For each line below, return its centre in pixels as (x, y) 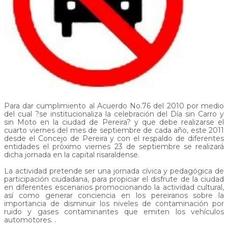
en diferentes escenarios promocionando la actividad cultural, (114, 188)
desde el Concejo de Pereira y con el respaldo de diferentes (114, 139)
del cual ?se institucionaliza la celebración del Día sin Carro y (114, 114)
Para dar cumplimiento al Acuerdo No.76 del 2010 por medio (114, 106)
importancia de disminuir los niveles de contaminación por (114, 204)
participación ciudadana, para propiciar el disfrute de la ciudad (114, 179)
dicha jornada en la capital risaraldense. (72, 155)
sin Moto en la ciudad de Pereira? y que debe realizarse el (114, 122)
